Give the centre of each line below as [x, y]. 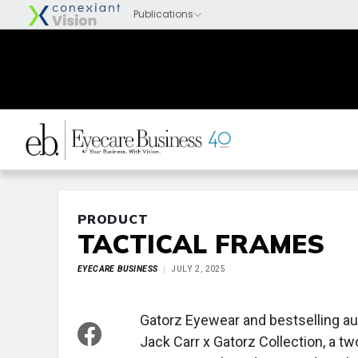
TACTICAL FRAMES [201, 244]
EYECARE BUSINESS [118, 269]
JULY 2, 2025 [199, 269]
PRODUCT [113, 219]
